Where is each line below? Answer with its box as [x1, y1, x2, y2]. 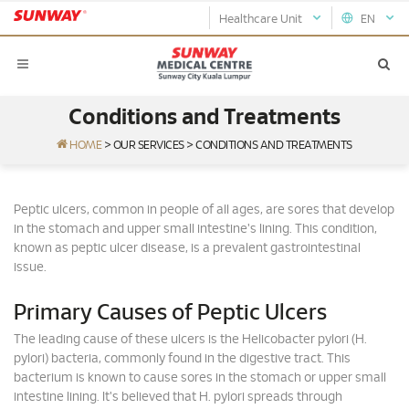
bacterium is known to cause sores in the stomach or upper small [14, 372, 386, 384]
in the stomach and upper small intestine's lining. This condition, [14, 223, 377, 236]
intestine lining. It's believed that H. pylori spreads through [14, 391, 342, 404]
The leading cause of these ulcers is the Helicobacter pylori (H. [14, 333, 367, 346]
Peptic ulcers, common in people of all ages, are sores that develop [14, 204, 394, 216]
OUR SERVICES [112, 140, 184, 152]
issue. [14, 261, 47, 274]
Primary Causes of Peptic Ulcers [14, 302, 327, 324]
